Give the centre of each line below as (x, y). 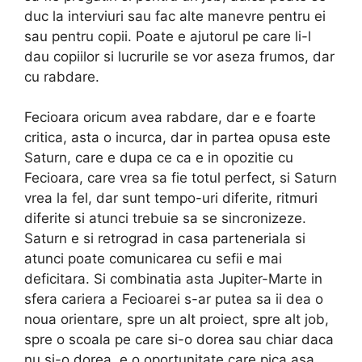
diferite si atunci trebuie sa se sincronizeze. (165, 219)
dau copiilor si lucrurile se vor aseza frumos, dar (179, 56)
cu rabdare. (62, 76)
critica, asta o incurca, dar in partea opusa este (177, 138)
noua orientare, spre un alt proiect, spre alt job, (177, 320)
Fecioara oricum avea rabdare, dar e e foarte (170, 118)
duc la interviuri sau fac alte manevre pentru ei (175, 16)
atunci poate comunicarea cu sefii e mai (153, 259)
